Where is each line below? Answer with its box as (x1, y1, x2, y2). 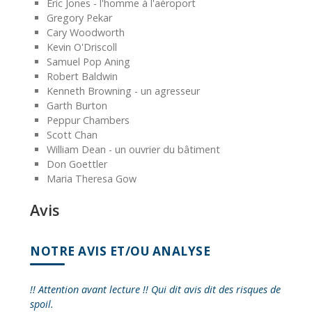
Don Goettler (47, 157, 107, 171)
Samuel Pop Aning (47, 54, 130, 68)
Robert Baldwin (47, 69, 118, 83)
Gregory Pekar (47, 10, 112, 24)
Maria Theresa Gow (47, 171, 136, 185)
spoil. (30, 297, 54, 311)
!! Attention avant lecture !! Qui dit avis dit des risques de (30, 282, 281, 296)
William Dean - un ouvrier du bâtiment (47, 142, 220, 156)
